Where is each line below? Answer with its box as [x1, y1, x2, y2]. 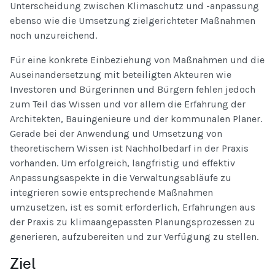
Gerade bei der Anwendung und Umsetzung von [10, 128, 222, 140]
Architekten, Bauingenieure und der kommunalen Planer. [10, 113, 262, 125]
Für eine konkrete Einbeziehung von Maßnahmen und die [10, 54, 265, 66]
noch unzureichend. [10, 29, 97, 42]
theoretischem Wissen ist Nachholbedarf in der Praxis [10, 142, 249, 155]
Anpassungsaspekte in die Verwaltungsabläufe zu [10, 172, 231, 184]
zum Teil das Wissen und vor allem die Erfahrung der [10, 98, 246, 110]
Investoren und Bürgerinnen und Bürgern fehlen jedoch [10, 83, 255, 96]
